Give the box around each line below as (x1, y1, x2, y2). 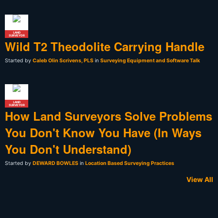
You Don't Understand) (5, 141, 131, 158)
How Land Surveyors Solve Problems (5, 108, 212, 125)
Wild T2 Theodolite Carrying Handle (5, 38, 204, 55)
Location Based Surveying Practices (85, 160, 174, 167)
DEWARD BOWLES (33, 160, 78, 167)
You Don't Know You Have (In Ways (5, 124, 201, 141)
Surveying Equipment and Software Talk (100, 57, 200, 64)
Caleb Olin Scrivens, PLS (33, 57, 93, 64)
